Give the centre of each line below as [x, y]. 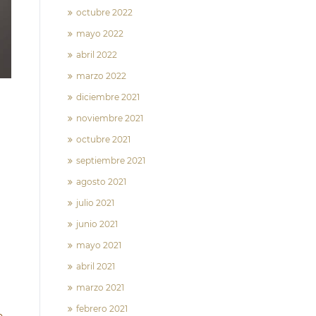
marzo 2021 [100, 287]
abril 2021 [96, 266]
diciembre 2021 [108, 97]
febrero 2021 [102, 309]
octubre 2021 [103, 139]
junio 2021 [97, 224]
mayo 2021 [99, 245]
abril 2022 [97, 55]
